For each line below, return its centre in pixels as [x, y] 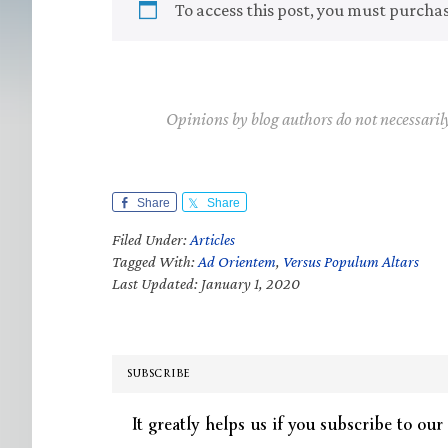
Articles [212, 239]
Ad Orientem [237, 261]
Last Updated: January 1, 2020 [206, 283]
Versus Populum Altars [351, 261]
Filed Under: [151, 239]
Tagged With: [155, 261]
